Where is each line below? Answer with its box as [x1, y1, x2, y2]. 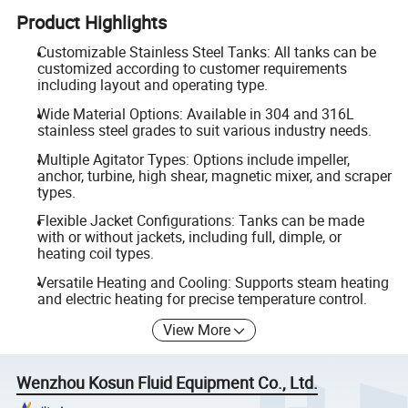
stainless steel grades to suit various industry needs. [36, 119, 372, 140]
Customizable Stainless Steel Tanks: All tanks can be [36, 42, 376, 63]
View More [163, 320, 231, 341]
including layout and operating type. [36, 75, 268, 96]
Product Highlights [16, 10, 168, 36]
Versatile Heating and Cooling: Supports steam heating [36, 271, 389, 292]
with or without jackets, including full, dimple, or [36, 227, 342, 248]
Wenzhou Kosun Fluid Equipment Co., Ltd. [16, 372, 319, 394]
